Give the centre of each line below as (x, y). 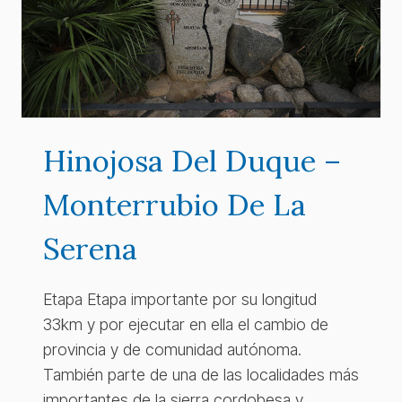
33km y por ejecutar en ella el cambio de (186, 324)
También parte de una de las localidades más (201, 374)
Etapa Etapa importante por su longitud (180, 299)
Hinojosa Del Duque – (192, 160)
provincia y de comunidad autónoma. (172, 349)
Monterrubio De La (175, 204)
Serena (90, 248)
